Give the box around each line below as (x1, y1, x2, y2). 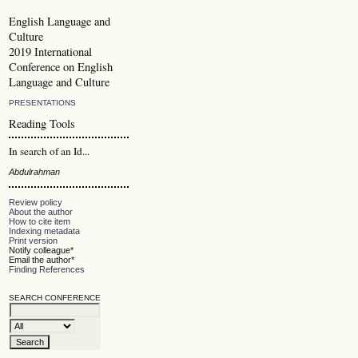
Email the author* (9, 254, 75, 265)
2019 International (9, 43, 93, 59)
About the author (9, 206, 74, 217)
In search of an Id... (9, 144, 90, 159)
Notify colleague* (9, 245, 74, 255)
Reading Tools (9, 116, 76, 132)
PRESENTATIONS (9, 97, 77, 107)
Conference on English (9, 58, 113, 74)
